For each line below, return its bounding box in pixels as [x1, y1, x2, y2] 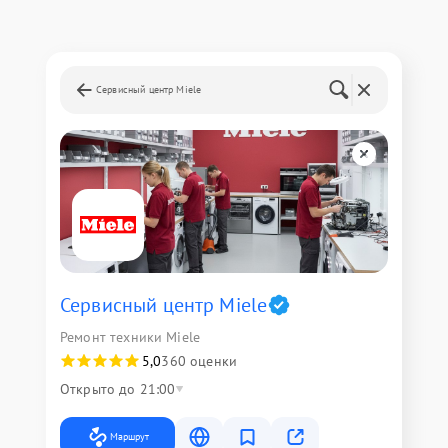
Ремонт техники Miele [60, 328, 200, 346]
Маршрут [110, 430, 149, 443]
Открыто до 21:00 [60, 380, 176, 398]
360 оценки [161, 352, 237, 370]
